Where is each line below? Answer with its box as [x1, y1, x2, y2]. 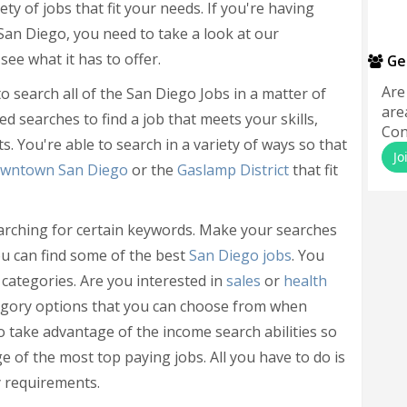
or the [128, 160, 177, 180]
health [283, 271, 327, 291]
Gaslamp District [177, 160, 289, 180]
